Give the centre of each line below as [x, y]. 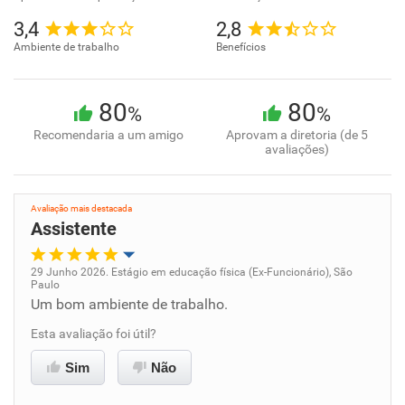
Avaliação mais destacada [81, 208]
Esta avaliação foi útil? [94, 334]
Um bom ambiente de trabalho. [129, 304]
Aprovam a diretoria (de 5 [297, 135]
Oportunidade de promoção [127, 292]
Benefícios [241, 47]
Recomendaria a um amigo [108, 135]
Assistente [74, 229]
